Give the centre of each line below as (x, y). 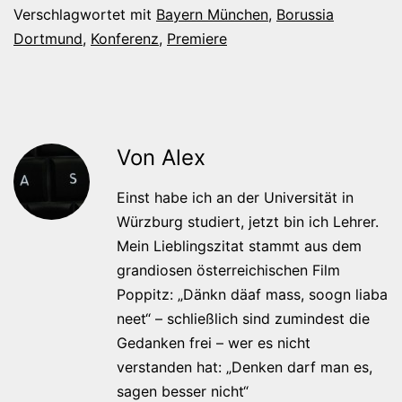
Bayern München (212, 14)
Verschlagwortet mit (85, 14)
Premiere (197, 38)
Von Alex (161, 157)
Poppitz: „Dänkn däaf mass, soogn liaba (252, 294)
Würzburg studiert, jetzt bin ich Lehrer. (248, 221)
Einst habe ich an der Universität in (235, 197)
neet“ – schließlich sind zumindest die (243, 318)
